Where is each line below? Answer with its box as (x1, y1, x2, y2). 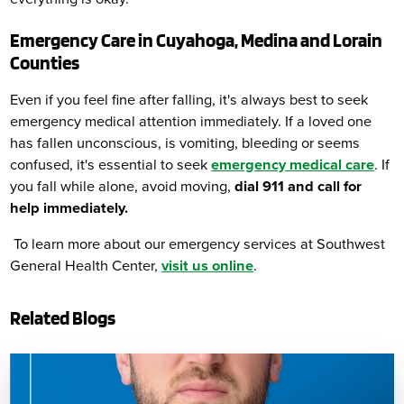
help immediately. (10, 198, 129, 217)
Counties (10, 51, 80, 75)
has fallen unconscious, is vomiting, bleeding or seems (10, 133, 361, 152)
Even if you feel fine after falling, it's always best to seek (10, 90, 369, 109)
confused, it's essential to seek (10, 155, 212, 174)
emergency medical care (211, 155, 375, 174)
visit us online (161, 257, 254, 276)
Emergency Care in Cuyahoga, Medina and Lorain (10, 29, 383, 52)
